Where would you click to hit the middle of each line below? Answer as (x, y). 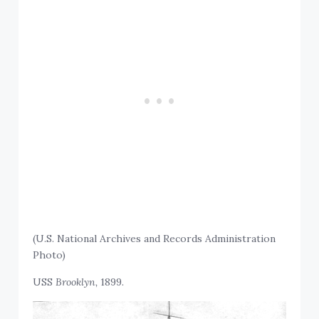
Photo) (49, 255)
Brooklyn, (77, 282)
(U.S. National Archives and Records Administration (155, 238)
